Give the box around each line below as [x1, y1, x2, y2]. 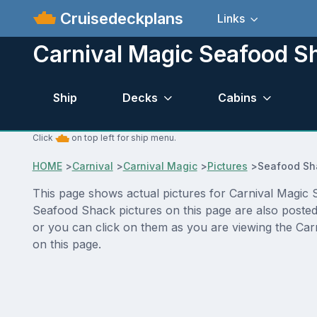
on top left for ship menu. [69, 132, 176, 144]
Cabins [217, 90, 257, 105]
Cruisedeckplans [56, 8, 184, 28]
